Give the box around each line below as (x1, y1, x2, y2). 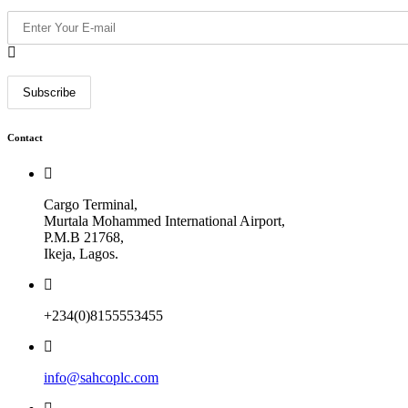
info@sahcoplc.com (44, 369, 158, 385)
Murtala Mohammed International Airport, (44, 212, 285, 229)
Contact (7, 131, 43, 143)
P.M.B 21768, (44, 229, 124, 245)
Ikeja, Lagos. (44, 245, 118, 261)
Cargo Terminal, (44, 196, 138, 212)
